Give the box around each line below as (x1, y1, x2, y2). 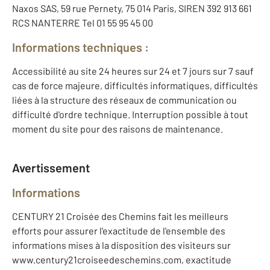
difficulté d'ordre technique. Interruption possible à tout (12, 108, 248, 121)
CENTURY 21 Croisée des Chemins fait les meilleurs (12, 210, 228, 222)
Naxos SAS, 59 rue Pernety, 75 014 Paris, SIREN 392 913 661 (12, 2, 252, 14)
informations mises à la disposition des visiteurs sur (12, 239, 231, 251)
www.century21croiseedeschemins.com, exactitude (12, 254, 231, 266)
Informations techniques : (12, 40, 149, 55)
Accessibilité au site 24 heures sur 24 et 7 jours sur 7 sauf (12, 65, 254, 77)
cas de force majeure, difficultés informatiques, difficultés (12, 80, 258, 92)
